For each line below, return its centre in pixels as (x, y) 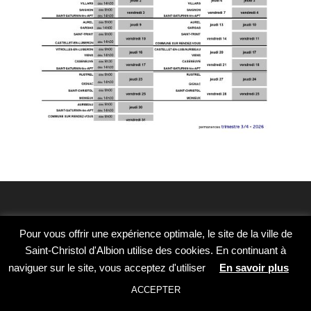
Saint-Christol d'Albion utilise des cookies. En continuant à (155, 251)
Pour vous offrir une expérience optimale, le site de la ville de (155, 233)
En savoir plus (254, 268)
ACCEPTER (155, 290)
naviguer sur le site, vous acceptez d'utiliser (107, 268)
